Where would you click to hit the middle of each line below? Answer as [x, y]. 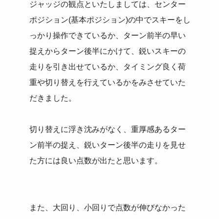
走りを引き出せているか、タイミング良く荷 [108, 67]
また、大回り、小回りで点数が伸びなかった [108, 208]
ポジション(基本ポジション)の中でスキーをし [110, 20]
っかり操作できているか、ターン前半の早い [108, 36]
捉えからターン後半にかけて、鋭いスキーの [108, 51]
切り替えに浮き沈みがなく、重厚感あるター [108, 130]
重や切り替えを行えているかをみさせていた [108, 83]
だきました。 [53, 98]
